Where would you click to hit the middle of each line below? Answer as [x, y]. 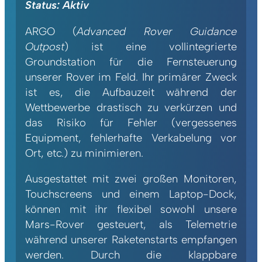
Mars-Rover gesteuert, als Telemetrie [131, 225]
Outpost [45, 46]
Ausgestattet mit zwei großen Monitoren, [131, 179]
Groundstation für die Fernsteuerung [131, 61]
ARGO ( [51, 31]
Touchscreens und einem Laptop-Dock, [131, 194]
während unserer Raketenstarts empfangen [131, 240]
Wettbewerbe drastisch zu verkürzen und [131, 107]
